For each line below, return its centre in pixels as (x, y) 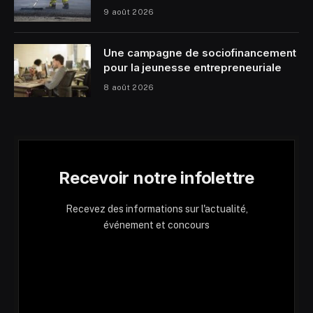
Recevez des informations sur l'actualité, (156, 209)
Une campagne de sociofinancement (200, 53)
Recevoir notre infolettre (156, 178)
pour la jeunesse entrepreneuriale (192, 68)
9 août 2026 (129, 12)
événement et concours (156, 225)
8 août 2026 (129, 88)
